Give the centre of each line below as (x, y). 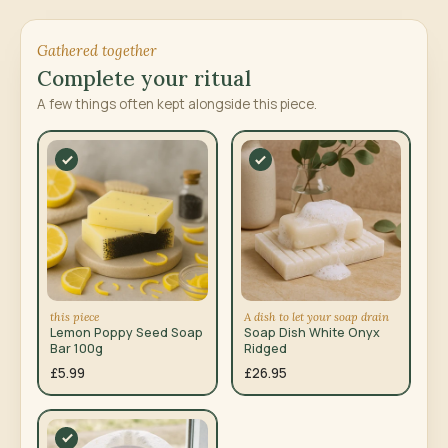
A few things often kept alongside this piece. (177, 104)
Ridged (265, 348)
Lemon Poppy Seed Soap (126, 332)
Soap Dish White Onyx (311, 332)
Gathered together (97, 51)
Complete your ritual (144, 79)
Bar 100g (76, 348)
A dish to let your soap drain (316, 316)
